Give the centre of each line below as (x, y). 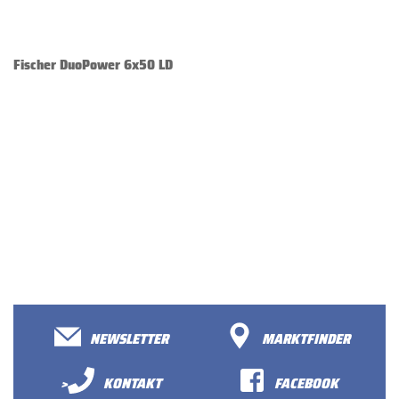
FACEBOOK (306, 384)
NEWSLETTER (129, 339)
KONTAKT (132, 384)
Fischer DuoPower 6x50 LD (93, 65)
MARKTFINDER (306, 339)
